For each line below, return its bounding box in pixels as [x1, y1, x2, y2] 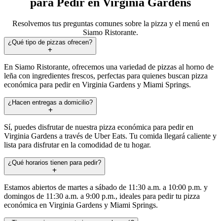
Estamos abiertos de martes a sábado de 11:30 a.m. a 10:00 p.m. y [4, 183, 208, 191]
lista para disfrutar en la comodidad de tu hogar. [4, 140, 151, 149]
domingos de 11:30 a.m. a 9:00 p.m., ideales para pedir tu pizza [4, 191, 200, 200]
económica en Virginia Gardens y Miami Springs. [4, 200, 158, 209]
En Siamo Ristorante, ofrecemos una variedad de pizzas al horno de [4, 62, 214, 71]
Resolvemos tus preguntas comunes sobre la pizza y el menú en [12, 19, 209, 28]
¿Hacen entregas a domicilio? [8, 98, 93, 106]
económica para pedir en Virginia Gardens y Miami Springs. [4, 80, 191, 89]
